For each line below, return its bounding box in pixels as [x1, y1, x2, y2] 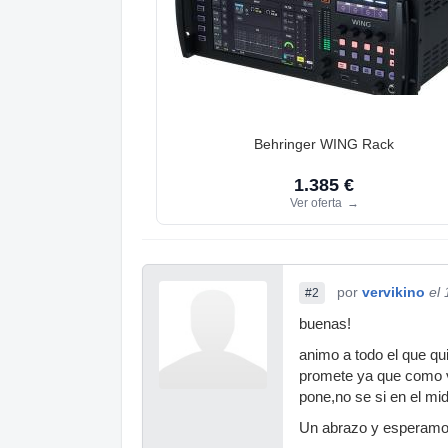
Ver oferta [289, 195, 345, 210]
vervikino [362, 283, 425, 300]
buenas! [299, 315, 351, 332]
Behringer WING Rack [254, 135, 394, 152]
